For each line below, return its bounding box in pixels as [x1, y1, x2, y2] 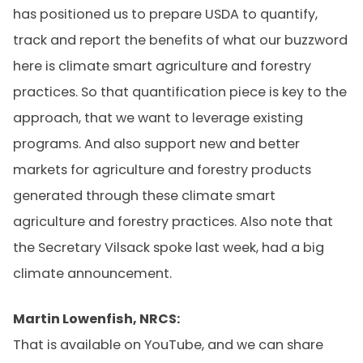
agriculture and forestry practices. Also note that [13, 212, 333, 231]
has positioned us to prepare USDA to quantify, [13, 5, 318, 23]
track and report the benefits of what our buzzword [13, 31, 348, 49]
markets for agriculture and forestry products [13, 160, 311, 179]
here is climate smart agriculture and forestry [13, 57, 311, 75]
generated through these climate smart [13, 186, 275, 205]
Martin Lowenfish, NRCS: [13, 310, 180, 328]
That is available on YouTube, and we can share [13, 335, 323, 354]
